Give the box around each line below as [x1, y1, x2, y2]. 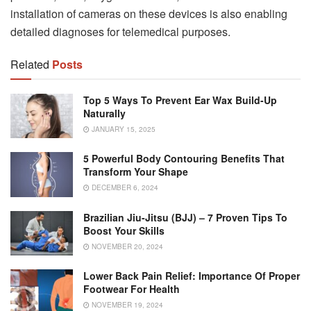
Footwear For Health [83, 282, 180, 296]
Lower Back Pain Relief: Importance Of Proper [83, 269, 300, 283]
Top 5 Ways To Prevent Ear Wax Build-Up [83, 93, 277, 108]
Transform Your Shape [83, 165, 188, 179]
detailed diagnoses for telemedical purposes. [10, 24, 230, 40]
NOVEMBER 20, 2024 [90, 241, 163, 251]
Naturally [83, 106, 126, 121]
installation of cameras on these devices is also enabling [10, 6, 287, 22]
